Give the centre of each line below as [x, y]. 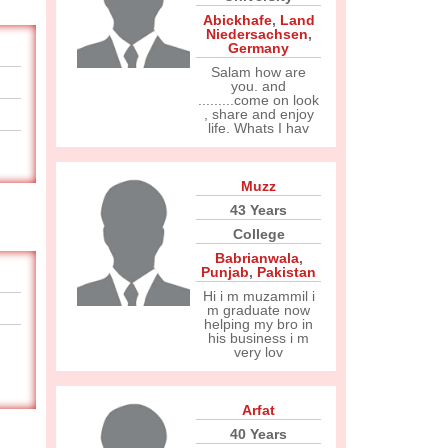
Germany [258, 48]
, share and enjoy [258, 114]
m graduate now [258, 310]
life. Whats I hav [258, 128]
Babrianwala [256, 258]
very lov [258, 352]
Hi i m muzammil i [258, 296]
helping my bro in [258, 324]
